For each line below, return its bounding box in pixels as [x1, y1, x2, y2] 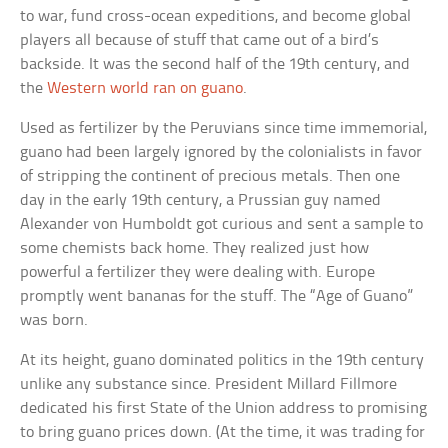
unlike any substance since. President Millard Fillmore [20, 376, 398, 394]
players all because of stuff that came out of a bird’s [20, 32, 380, 50]
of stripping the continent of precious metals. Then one [20, 168, 401, 186]
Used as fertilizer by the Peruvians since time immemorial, [20, 120, 428, 138]
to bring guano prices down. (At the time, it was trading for [20, 424, 426, 442]
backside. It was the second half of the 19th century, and [20, 56, 411, 74]
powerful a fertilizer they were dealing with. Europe [20, 264, 376, 282]
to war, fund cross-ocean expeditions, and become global [20, 8, 412, 26]
